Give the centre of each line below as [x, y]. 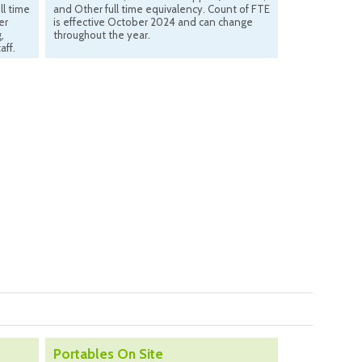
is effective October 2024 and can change [153, 22]
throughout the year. [102, 35]
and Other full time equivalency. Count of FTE [162, 9]
